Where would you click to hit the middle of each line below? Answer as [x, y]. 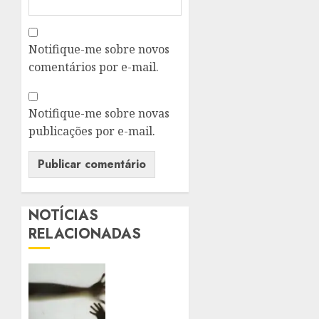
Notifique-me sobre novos [99, 49]
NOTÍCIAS [63, 215]
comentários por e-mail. [94, 67]
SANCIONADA [156, 271]
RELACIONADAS [85, 234]
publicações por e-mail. [92, 131]
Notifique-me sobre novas [99, 113]
